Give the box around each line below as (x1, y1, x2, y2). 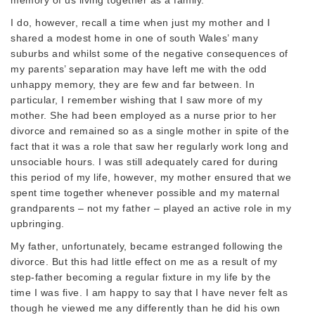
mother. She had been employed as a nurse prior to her (11, 109, 277, 121)
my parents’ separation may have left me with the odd (11, 63, 266, 75)
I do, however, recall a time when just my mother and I (11, 16, 270, 28)
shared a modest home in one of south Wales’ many (11, 32, 258, 44)
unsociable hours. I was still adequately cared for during (11, 155, 278, 167)
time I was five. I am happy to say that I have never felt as (11, 286, 288, 298)
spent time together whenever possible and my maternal (11, 186, 280, 198)
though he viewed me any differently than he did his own (11, 302, 281, 314)
